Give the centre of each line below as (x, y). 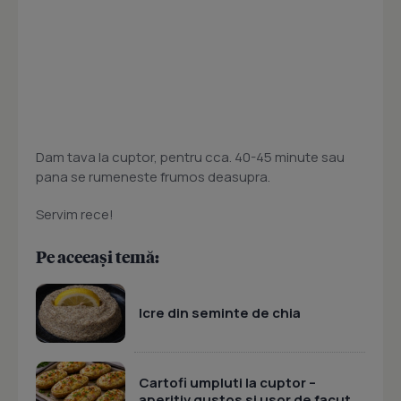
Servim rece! (75, 215)
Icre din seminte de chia (220, 313)
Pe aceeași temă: (98, 257)
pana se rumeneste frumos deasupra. (153, 177)
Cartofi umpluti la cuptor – (227, 382)
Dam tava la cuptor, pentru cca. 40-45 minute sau (190, 158)
